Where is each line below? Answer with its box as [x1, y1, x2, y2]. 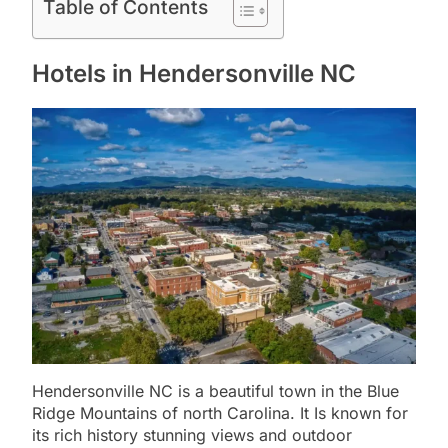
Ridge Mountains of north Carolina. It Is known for [32, 402, 408, 423]
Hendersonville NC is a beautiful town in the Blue [32, 380, 399, 401]
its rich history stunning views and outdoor [32, 424, 352, 445]
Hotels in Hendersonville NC [32, 58, 356, 88]
